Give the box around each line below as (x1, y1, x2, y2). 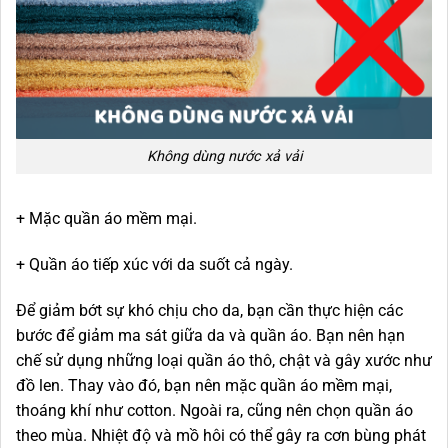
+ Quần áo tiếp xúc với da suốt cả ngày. (16, 254, 293, 274)
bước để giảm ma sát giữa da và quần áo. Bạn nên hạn (16, 325, 405, 345)
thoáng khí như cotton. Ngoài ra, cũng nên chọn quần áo (16, 400, 413, 420)
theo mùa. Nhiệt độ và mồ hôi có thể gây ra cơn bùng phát (16, 425, 426, 445)
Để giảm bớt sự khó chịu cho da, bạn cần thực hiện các (16, 300, 403, 320)
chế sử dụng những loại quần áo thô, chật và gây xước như (16, 350, 432, 370)
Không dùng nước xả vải (146, 148, 302, 166)
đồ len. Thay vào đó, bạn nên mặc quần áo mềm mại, (16, 375, 392, 395)
